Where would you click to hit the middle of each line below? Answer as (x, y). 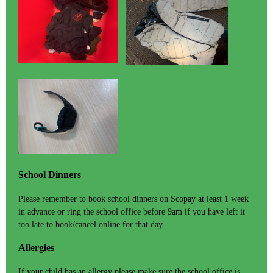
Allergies (36, 247)
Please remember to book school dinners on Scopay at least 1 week (133, 199)
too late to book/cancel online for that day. (91, 224)
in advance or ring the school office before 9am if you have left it (132, 211)
